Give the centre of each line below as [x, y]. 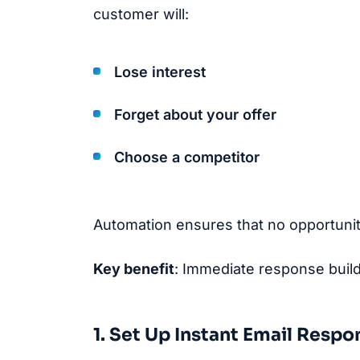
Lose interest [160, 72]
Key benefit [134, 269]
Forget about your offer [195, 114]
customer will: [141, 14]
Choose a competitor [187, 157]
